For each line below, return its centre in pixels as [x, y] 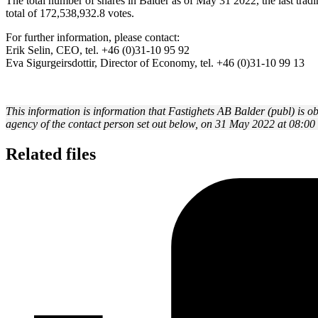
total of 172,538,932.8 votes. [70, 13]
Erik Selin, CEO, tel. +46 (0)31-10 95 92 [98, 50]
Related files [51, 154]
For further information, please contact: [93, 37]
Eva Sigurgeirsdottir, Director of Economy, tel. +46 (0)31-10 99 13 [155, 62]
